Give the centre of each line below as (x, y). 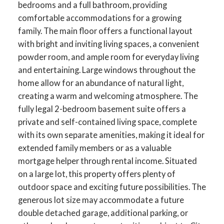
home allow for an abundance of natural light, (100, 82)
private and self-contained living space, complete (107, 121)
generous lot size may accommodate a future (101, 199)
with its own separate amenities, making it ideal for (111, 134)
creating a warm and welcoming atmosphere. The (108, 95)
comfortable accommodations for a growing (99, 17)
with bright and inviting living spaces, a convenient (108, 43)
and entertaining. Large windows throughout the (106, 69)
